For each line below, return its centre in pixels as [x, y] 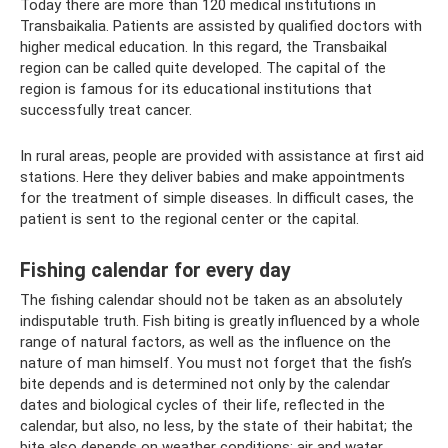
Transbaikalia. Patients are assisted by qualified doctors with [221, 26]
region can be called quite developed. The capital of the [203, 68]
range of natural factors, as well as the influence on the [205, 342]
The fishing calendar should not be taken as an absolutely [211, 300]
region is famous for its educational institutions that [196, 89]
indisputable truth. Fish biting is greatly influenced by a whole [220, 321]
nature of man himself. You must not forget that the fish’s [216, 363]
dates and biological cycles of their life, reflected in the [202, 405]
